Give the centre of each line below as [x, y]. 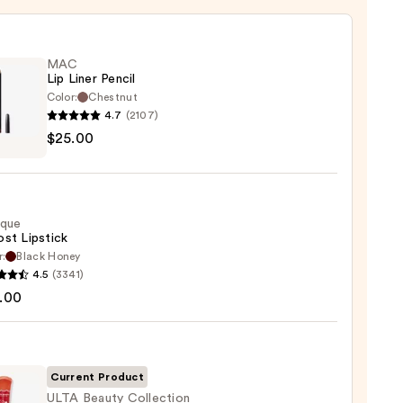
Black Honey [49, 256]
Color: [62, 97]
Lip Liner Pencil [91, 79]
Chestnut [113, 97]
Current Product [97, 376]
